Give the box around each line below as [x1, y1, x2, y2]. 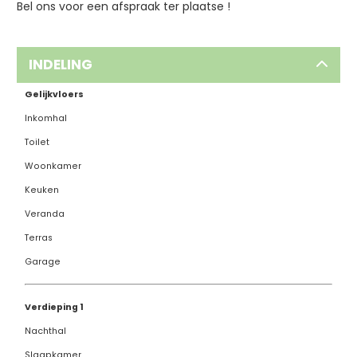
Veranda [24, 207, 65, 220]
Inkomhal [24, 112, 67, 124]
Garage [24, 255, 61, 268]
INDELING [28, 54, 92, 74]
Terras [24, 231, 53, 244]
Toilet [24, 135, 49, 148]
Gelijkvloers [24, 88, 84, 100]
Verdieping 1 [24, 300, 84, 313]
